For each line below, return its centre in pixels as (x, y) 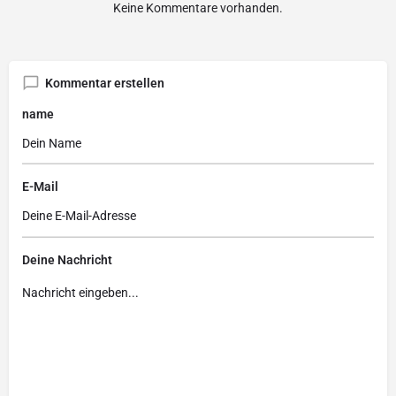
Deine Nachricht (67, 259)
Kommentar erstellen (105, 83)
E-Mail (40, 187)
